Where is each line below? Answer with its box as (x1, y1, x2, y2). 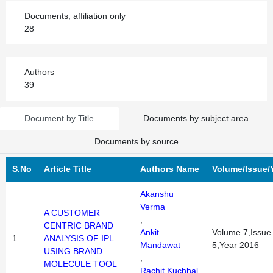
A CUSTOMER (44, 208, 100, 218)
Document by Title (24, 113, 94, 123)
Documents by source (94, 136, 179, 146)
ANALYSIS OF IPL (44, 233, 113, 243)
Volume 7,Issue (212, 227, 271, 237)
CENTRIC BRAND (44, 221, 113, 230)
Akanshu (140, 189, 174, 199)
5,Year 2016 (212, 240, 259, 250)
